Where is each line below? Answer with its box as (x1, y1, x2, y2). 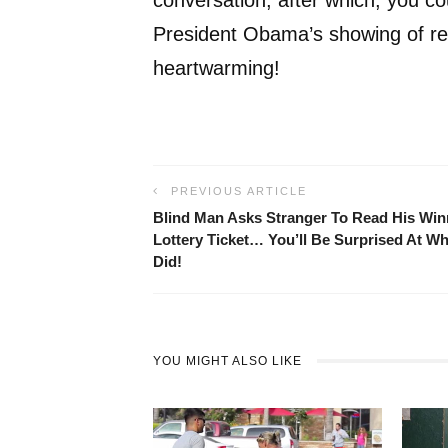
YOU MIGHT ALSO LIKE (153, 354, 302, 369)
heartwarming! (153, 56, 280, 79)
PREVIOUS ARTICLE (171, 184, 307, 197)
